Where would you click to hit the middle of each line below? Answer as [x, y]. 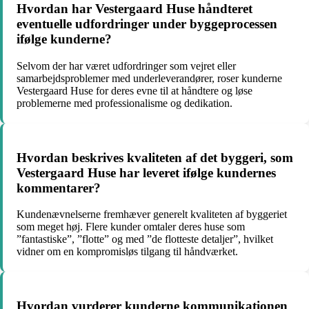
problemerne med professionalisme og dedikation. [124, 103]
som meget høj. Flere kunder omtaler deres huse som [131, 227]
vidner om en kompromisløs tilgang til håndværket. [127, 252]
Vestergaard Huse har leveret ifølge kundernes [146, 172]
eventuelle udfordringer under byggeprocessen [147, 24]
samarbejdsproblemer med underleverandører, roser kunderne [149, 78]
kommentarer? [59, 188]
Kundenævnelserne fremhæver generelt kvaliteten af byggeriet [152, 215]
